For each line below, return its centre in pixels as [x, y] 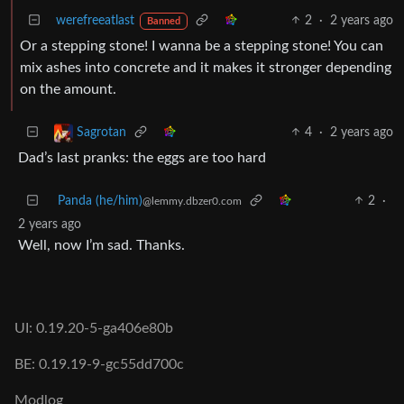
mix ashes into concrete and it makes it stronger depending [206, 67]
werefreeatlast [95, 20]
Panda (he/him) [100, 201]
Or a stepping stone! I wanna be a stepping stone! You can [202, 46]
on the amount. [68, 89]
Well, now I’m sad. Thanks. [101, 245]
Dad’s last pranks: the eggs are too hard [142, 157]
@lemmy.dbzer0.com [192, 201]
